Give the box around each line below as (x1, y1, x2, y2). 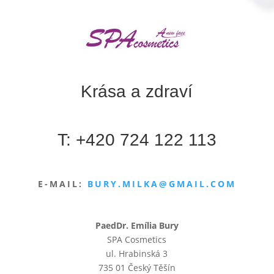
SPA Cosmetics (107, 234, 167, 246)
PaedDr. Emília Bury (95, 220, 179, 232)
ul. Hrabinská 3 (106, 248, 168, 260)
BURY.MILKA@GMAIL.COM (87, 178, 236, 190)
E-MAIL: (37, 178, 87, 190)
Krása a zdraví (81, 82, 193, 102)
